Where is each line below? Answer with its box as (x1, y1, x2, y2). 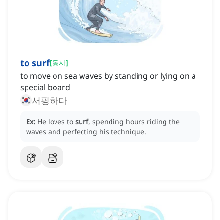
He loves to (37, 117, 75, 127)
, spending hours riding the (88, 117, 180, 127)
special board (20, 82, 70, 93)
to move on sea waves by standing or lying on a (20, 70, 196, 82)
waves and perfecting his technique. (26, 127, 146, 137)
